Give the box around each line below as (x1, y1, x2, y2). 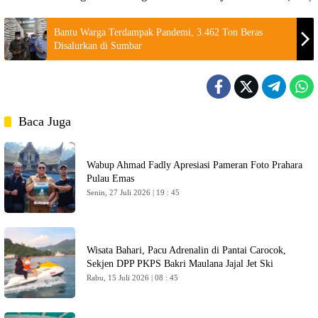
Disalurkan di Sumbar (54, 40, 142, 51)
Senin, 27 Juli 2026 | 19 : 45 (87, 187, 180, 197)
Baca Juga (18, 114, 71, 128)
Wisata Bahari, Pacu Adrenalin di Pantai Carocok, (87, 244, 286, 256)
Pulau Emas (87, 172, 134, 184)
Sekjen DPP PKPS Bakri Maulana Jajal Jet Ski (87, 258, 273, 269)
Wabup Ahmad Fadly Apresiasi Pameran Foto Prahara (87, 159, 302, 170)
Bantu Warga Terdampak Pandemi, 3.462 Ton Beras (54, 26, 263, 38)
